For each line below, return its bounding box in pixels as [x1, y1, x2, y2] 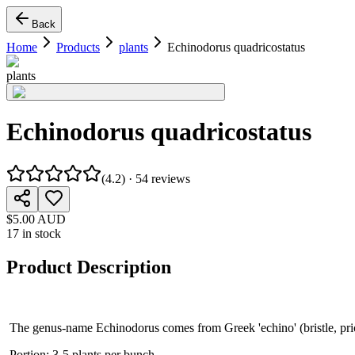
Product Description [6, 256, 171, 277]
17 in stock [6, 226, 61, 240]
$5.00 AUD [6, 212, 66, 226]
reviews [148, 171, 190, 185]
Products [56, 40, 100, 54]
